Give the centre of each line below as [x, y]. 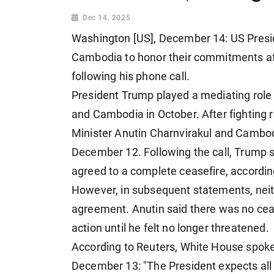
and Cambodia [109, 115]
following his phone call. [131, 77]
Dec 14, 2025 [107, 18]
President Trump [114, 96]
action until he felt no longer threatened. [170, 228]
